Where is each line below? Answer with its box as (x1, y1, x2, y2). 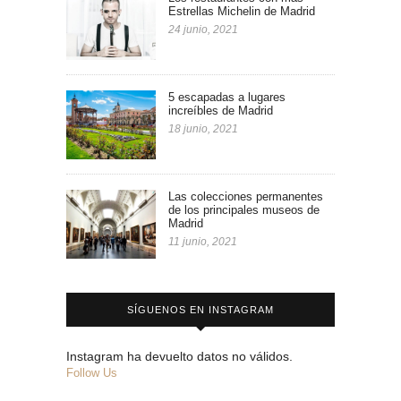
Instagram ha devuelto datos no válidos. (66, 348, 293, 363)
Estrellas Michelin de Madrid (168, 4, 315, 19)
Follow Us (66, 365, 117, 380)
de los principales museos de (168, 202, 320, 217)
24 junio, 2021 (168, 23, 238, 37)
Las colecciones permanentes (168, 189, 323, 203)
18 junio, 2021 (168, 122, 238, 135)
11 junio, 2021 (168, 235, 237, 248)
